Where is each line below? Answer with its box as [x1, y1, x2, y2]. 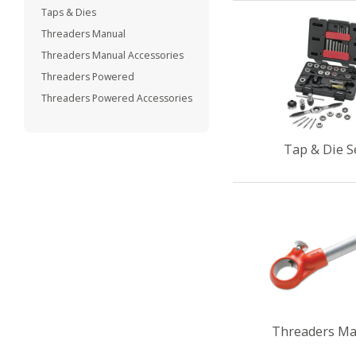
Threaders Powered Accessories [41, 91, 193, 106]
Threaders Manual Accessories [41, 48, 184, 63]
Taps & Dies [41, 6, 97, 20]
